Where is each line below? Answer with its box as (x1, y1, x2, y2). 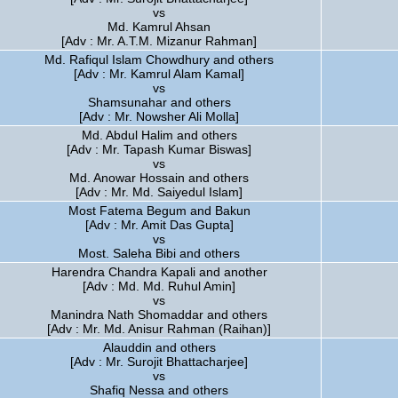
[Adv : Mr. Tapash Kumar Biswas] (67, 142, 251, 156)
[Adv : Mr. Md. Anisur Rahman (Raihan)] (47, 322, 271, 336)
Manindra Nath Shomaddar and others (51, 307, 267, 322)
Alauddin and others (102, 340, 216, 354)
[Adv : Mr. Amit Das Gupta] (84, 218, 234, 232)
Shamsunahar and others (87, 95, 231, 109)
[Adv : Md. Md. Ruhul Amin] (83, 279, 235, 293)
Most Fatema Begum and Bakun (68, 203, 251, 218)
